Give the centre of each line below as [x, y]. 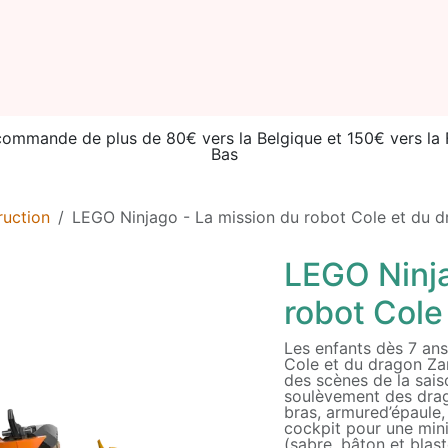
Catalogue [333, 58]
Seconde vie [121, 58]
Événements [230, 58]
